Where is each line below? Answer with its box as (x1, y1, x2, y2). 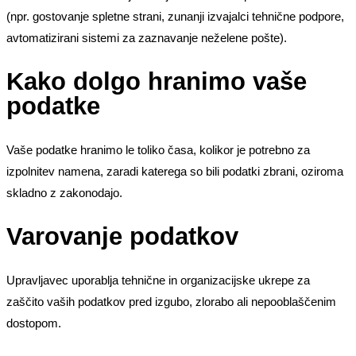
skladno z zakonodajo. (6, 185, 122, 199)
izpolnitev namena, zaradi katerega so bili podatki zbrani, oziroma (6, 164, 343, 178)
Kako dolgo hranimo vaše (6, 67, 307, 95)
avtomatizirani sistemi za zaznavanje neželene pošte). (6, 31, 287, 45)
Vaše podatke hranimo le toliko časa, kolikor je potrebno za (6, 142, 310, 157)
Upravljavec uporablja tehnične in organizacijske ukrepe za (6, 273, 310, 287)
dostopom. (6, 315, 61, 330)
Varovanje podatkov (6, 222, 238, 250)
